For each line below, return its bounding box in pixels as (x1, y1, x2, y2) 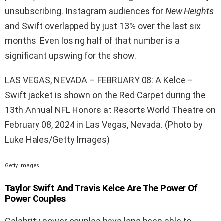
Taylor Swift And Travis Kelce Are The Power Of (5, 182, 198, 194)
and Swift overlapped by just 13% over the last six (5, 20, 201, 31)
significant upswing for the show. (5, 50, 136, 61)
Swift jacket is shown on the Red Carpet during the (5, 89, 206, 100)
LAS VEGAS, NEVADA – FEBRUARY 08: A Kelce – (5, 74, 193, 85)
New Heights (165, 5, 214, 16)
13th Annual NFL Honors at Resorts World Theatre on (5, 104, 216, 115)
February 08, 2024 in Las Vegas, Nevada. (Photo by (5, 119, 203, 130)
